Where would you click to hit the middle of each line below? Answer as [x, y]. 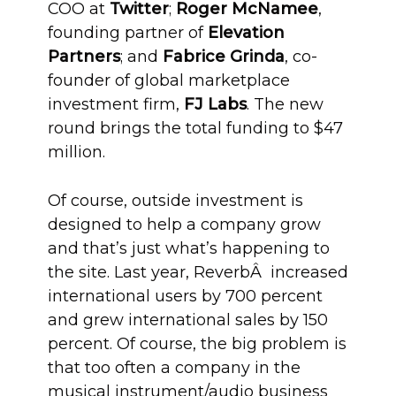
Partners [84, 57]
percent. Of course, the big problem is [197, 344]
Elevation [246, 33]
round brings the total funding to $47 [195, 128]
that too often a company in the [174, 368]
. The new [285, 104]
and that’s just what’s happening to [189, 248]
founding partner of [128, 33]
